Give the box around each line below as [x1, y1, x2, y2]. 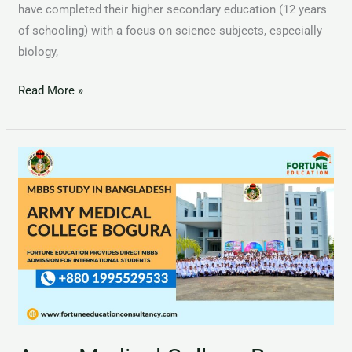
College [17, 192, 58, 207]
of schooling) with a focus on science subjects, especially [18, 23, 323, 38]
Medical [17, 170, 60, 185]
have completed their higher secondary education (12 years [18, 2, 328, 16]
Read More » [18, 83, 84, 98]
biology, [18, 44, 59, 59]
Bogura [17, 213, 55, 228]
